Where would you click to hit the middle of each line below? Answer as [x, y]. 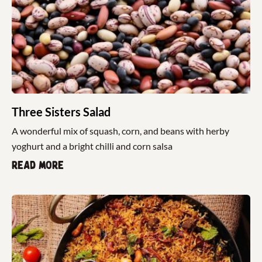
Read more [38, 165]
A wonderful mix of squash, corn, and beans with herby [120, 130]
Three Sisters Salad [61, 111]
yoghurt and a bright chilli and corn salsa [92, 146]
